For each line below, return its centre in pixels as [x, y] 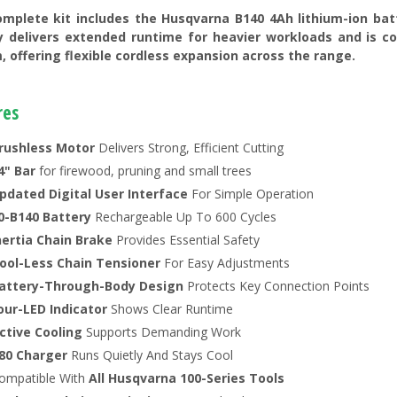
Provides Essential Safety [186, 239]
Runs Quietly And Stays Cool [150, 354]
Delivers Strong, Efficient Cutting [191, 147]
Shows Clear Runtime [172, 308]
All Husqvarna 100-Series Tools [185, 378]
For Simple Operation [251, 193]
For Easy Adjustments [225, 262]
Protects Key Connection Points [276, 285]
